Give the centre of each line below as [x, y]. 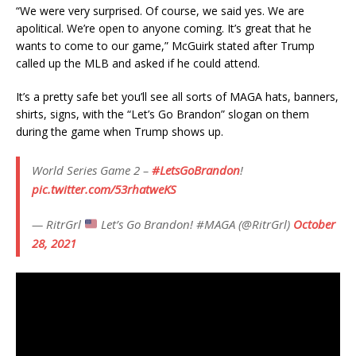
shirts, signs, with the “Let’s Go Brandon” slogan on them [163, 114]
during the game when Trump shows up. [120, 131]
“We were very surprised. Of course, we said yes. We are [160, 10]
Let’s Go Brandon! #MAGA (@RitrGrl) [196, 224]
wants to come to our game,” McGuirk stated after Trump [165, 45]
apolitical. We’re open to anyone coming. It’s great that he [164, 28]
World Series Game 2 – [92, 170]
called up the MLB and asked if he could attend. [138, 63]
